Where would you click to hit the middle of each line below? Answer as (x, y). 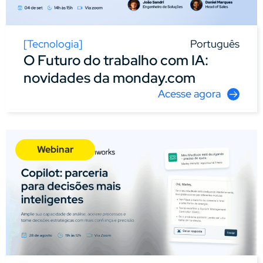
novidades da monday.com (109, 77)
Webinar (55, 149)
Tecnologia (53, 43)
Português (215, 43)
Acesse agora (189, 93)
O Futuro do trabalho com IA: (116, 60)
